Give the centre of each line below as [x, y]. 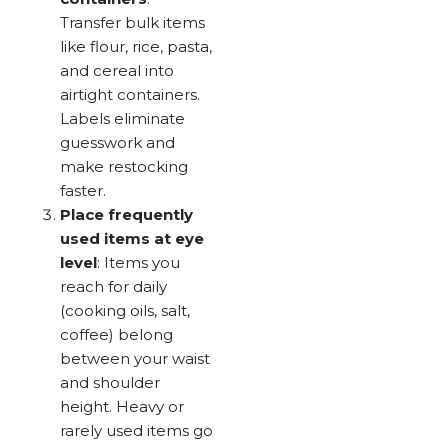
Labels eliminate [122, 118]
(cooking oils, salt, [125, 310]
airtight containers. [130, 94]
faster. [83, 190]
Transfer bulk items [132, 22]
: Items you [138, 262]
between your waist [135, 358]
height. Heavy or [122, 406]
